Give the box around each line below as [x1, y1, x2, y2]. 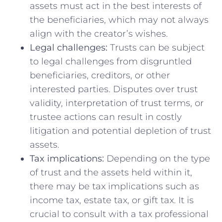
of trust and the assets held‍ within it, [30, 166, 192, 178]
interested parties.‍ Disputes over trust [30, 83, 198, 95]
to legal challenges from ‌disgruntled [30, 55, 192, 67]
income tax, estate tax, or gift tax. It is [30, 194, 194, 206]
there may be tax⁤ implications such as [30, 180, 199, 192]
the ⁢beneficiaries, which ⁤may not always [30, 14, 209, 25]
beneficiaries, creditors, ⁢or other [30, 69, 170, 81]
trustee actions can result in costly [30, 111, 182, 122]
